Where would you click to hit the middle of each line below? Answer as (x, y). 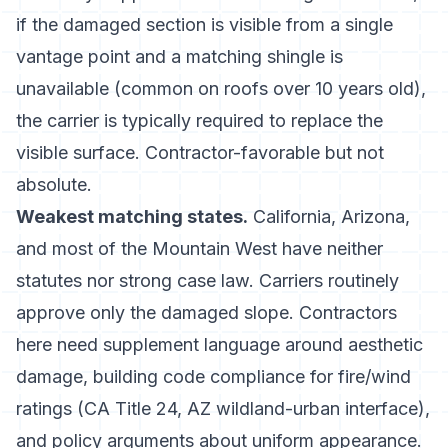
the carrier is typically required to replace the (199, 120)
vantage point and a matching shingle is (179, 56)
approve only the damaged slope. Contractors (206, 312)
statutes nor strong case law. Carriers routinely (207, 280)
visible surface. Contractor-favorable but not (200, 152)
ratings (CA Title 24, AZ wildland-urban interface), (223, 408)
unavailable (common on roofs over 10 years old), (221, 88)
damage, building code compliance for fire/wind (213, 376)
